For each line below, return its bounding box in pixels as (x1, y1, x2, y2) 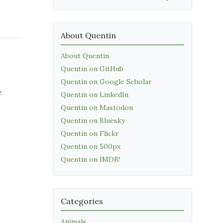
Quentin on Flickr (61, 129, 119, 138)
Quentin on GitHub (61, 64, 123, 73)
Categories (61, 196, 103, 206)
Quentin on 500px (61, 142, 120, 151)
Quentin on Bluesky (61, 116, 125, 125)
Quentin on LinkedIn (61, 90, 128, 99)
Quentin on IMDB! (61, 155, 120, 164)
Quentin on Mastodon (61, 103, 133, 112)
